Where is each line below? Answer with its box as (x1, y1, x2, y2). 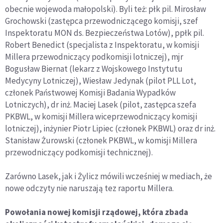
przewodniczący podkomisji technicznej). (5, 147, 153, 158)
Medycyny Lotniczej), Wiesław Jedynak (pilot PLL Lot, (5, 75, 196, 87)
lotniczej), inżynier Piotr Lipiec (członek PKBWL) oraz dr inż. (5, 123, 216, 134)
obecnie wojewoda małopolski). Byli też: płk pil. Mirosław (5, 3, 206, 15)
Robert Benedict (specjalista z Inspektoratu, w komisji (5, 39, 199, 51)
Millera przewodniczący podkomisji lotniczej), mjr (5, 51, 183, 63)
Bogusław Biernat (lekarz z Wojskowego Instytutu (5, 63, 183, 75)
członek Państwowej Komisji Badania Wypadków (5, 87, 176, 99)
